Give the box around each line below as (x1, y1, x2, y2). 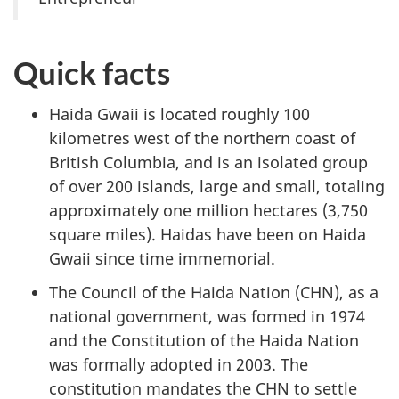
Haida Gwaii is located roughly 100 (49, 102, 310, 125)
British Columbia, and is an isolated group (49, 151, 368, 173)
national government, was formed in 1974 (49, 305, 365, 328)
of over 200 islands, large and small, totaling (49, 175, 385, 197)
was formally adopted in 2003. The (49, 354, 308, 376)
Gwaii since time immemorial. (49, 247, 275, 269)
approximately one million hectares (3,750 (49, 199, 368, 221)
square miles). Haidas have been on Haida (49, 223, 366, 245)
